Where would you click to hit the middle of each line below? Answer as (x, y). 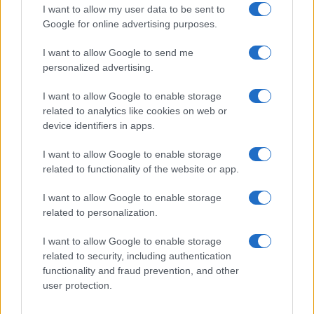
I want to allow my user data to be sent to (134, 9)
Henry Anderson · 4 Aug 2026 (69, 70)
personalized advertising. (98, 67)
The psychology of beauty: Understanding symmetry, (154, 296)
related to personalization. (100, 212)
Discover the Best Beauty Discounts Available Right (149, 40)
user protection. (77, 285)
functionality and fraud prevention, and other (141, 271)
